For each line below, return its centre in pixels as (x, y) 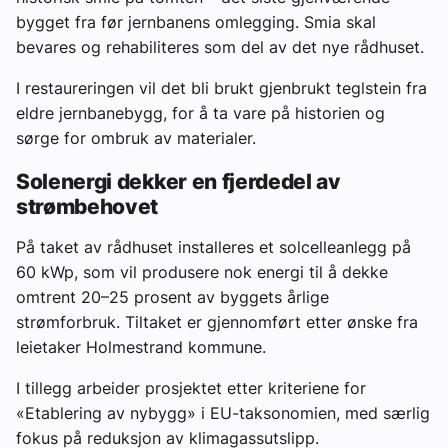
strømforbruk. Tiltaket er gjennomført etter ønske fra (217, 322)
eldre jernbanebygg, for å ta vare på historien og (200, 113)
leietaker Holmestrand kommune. (141, 347)
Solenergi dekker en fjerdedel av (178, 181)
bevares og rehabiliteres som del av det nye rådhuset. (220, 47)
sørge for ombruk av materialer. (136, 138)
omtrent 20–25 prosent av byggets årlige (172, 297)
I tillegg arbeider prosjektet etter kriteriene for (191, 388)
